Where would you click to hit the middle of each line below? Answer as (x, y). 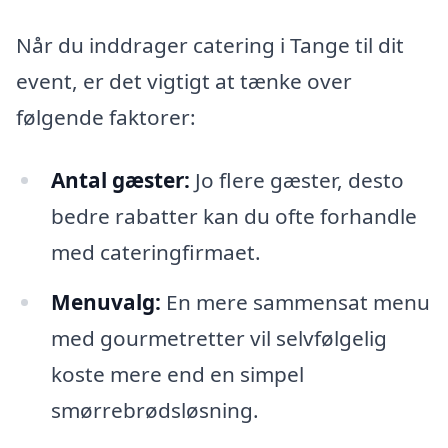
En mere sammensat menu (295, 302)
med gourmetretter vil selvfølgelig (218, 338)
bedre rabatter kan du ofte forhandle (233, 216)
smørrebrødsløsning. (154, 410)
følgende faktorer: (106, 116)
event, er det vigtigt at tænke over (184, 80)
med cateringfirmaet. (155, 252)
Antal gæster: (120, 180)
